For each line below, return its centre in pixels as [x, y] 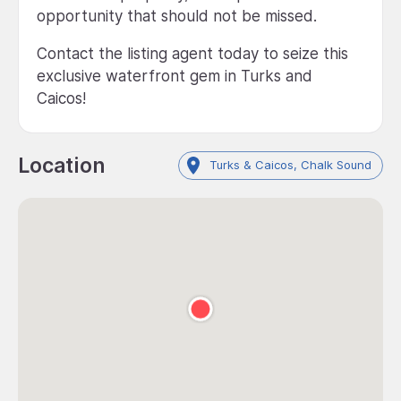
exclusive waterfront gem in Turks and [175, 76]
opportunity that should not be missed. [177, 16]
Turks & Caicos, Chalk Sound [290, 165]
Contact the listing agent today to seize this [192, 53]
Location [62, 165]
